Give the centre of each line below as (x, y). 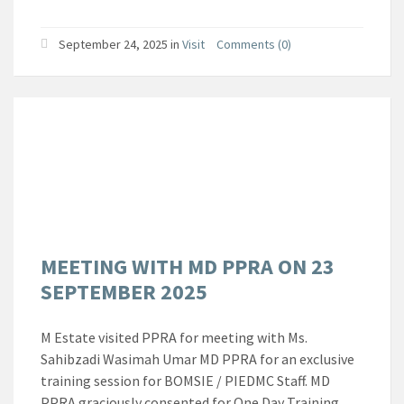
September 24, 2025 (113, 44)
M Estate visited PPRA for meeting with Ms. (174, 337)
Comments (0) (254, 44)
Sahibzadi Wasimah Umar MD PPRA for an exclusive (197, 358)
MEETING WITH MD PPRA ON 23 (188, 266)
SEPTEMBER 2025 (124, 291)
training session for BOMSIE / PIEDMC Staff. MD (185, 380)
